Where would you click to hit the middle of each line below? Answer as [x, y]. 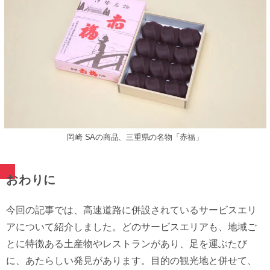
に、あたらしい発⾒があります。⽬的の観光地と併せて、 [131, 261]
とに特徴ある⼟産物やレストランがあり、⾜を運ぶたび [127, 244]
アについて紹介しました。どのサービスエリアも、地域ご [131, 227]
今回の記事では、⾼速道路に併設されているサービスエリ [131, 210]
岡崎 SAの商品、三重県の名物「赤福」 [135, 137]
